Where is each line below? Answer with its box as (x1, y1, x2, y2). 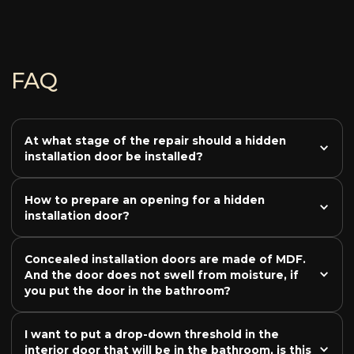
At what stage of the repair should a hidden (24, 134, 287, 147)
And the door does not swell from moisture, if (24, 268, 299, 281)
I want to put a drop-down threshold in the (24, 327, 280, 341)
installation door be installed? (24, 149, 204, 163)
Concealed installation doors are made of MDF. (24, 252, 307, 265)
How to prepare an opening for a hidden (24, 193, 265, 206)
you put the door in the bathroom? (24, 284, 232, 297)
